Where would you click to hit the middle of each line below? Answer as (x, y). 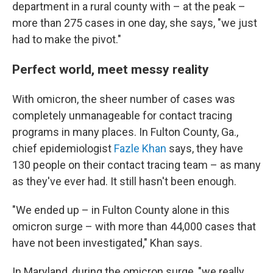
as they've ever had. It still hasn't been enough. (124, 181)
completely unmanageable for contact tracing (122, 115)
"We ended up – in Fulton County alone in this (121, 210)
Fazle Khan (140, 148)
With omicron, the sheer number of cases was (124, 99)
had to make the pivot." (67, 39)
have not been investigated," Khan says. (107, 243)
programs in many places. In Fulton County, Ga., (125, 132)
